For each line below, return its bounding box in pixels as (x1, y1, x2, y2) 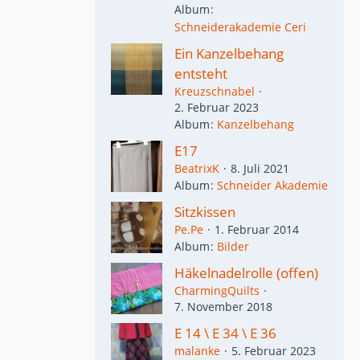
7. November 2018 (174, 299, 272, 315)
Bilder (217, 239, 249, 255)
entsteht (174, 63, 227, 83)
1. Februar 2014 (215, 222, 299, 237)
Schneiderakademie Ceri (174, 18, 306, 35)
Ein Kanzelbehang (174, 43, 284, 63)
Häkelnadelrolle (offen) (174, 264, 318, 283)
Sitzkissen (174, 202, 235, 221)
